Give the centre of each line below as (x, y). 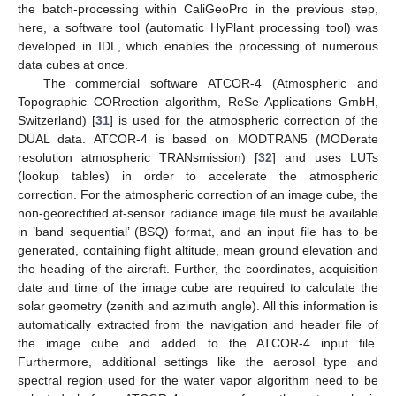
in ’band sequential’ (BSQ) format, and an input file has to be (198, 231)
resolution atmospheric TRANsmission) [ (138, 157)
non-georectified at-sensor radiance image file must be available (198, 213)
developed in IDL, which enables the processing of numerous (198, 46)
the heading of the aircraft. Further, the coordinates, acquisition (198, 268)
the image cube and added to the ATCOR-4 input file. (198, 343)
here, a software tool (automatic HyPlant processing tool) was (198, 27)
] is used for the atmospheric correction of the (244, 120)
